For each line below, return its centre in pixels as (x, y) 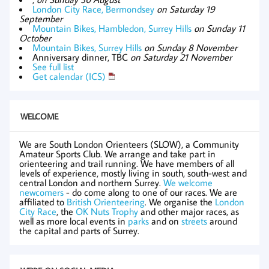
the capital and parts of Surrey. (79, 231)
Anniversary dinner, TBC (81, 57)
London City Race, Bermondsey (93, 9)
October (35, 38)
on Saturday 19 (186, 9)
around (222, 221)
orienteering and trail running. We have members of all (127, 164)
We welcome (188, 183)
